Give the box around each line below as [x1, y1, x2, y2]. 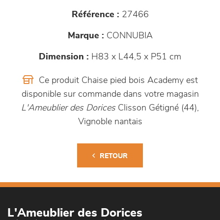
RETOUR [100, 153, 128, 160]
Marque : [67, 31, 104, 40]
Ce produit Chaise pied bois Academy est [36, 76, 198, 85]
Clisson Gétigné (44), [115, 104, 199, 112]
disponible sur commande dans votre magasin [21, 90, 199, 99]
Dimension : [39, 53, 89, 61]
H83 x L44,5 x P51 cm [89, 53, 181, 61]
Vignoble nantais [78, 117, 142, 126]
